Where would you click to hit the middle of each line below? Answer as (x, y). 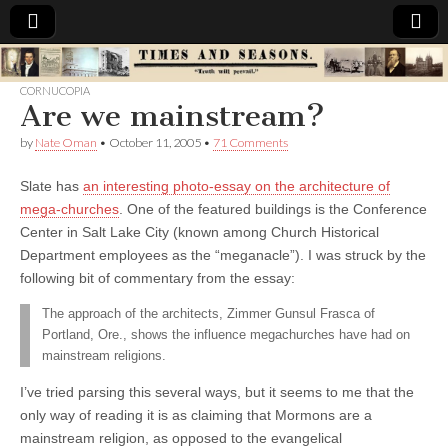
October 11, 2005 (155, 142)
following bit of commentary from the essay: (157, 277)
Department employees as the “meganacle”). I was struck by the (223, 254)
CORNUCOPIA (55, 90)
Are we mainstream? (172, 115)
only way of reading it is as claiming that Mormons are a (196, 414)
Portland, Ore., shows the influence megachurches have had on (226, 334)
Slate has (51, 185)
